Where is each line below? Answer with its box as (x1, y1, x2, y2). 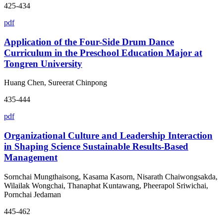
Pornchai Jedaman (4, 190, 61, 199)
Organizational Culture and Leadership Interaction (4, 130, 213, 141)
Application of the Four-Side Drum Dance (4, 36, 174, 47)
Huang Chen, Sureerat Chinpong (4, 78, 107, 87)
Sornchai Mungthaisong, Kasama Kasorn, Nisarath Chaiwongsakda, (4, 172, 218, 181)
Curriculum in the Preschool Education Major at (4, 47, 202, 58)
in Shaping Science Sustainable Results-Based (4, 141, 188, 152)
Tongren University (4, 58, 82, 69)
